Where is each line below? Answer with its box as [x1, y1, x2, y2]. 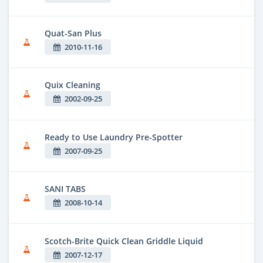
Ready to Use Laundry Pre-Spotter [45, 131, 183, 143]
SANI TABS [45, 183, 86, 195]
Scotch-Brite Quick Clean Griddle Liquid [45, 235, 203, 247]
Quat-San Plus [45, 28, 102, 39]
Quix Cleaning [45, 79, 100, 91]
